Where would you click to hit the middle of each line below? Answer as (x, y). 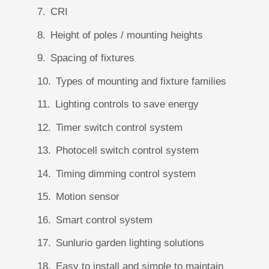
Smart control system (104, 220)
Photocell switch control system (127, 150)
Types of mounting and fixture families (141, 81)
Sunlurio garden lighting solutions (130, 243)
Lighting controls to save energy (127, 104)
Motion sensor (88, 197)
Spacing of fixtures (92, 58)
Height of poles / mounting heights (127, 35)
